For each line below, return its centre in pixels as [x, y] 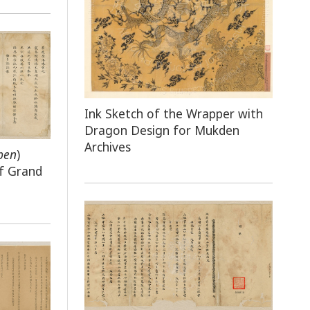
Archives [108, 147]
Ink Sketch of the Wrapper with [174, 114]
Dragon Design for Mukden [162, 130]
